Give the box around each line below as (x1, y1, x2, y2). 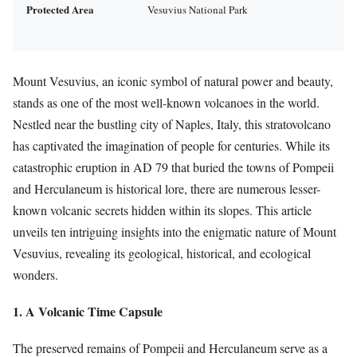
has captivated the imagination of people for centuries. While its (13, 136, 330, 154)
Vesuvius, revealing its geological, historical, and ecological (13, 244, 311, 261)
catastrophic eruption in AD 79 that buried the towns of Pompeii (13, 158, 334, 175)
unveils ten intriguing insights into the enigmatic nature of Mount (13, 222, 336, 240)
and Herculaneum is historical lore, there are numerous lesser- (13, 179, 320, 197)
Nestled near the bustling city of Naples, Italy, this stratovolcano (13, 115, 331, 132)
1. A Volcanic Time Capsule (13, 302, 163, 321)
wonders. (13, 265, 58, 283)
